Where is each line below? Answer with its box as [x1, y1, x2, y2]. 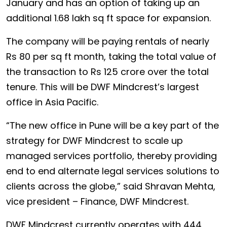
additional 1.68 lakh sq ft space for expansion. [6, 12, 211, 24]
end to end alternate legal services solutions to [6, 165, 219, 177]
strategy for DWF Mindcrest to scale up [6, 134, 183, 147]
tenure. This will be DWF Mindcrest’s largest [6, 81, 199, 93]
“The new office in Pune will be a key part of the [6, 119, 219, 132]
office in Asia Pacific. [6, 96, 98, 108]
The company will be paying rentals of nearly [6, 35, 209, 48]
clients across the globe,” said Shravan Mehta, [6, 180, 215, 193]
